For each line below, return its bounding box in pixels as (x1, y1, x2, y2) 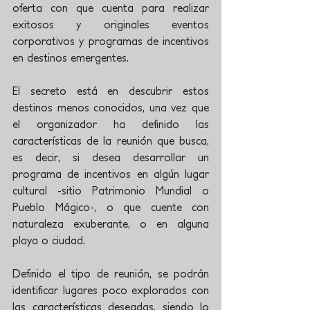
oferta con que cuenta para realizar (12, 1, 209, 14)
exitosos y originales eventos (12, 18, 209, 30)
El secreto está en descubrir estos (12, 84, 209, 97)
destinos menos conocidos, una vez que (12, 101, 209, 113)
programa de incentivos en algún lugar (12, 167, 209, 180)
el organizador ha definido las (12, 118, 209, 130)
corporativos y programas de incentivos (12, 35, 209, 47)
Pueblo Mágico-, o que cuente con (12, 201, 209, 213)
